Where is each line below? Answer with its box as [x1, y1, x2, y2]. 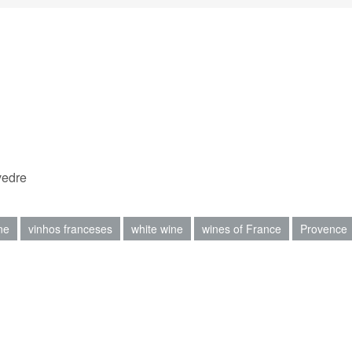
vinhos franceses [28, 221, 112, 236]
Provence [300, 221, 347, 236]
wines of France [202, 221, 281, 236]
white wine [131, 221, 183, 236]
